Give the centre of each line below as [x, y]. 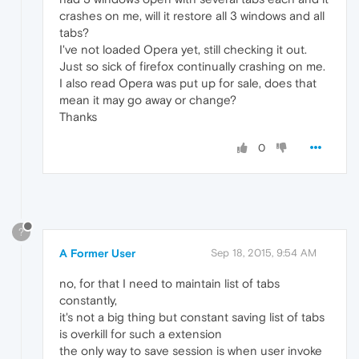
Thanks [78, 116]
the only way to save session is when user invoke [191, 350]
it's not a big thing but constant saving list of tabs [192, 317]
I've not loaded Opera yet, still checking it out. [183, 49]
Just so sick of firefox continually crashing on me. [192, 66]
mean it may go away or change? [148, 99]
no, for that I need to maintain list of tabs [169, 283]
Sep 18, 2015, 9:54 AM [264, 252]
